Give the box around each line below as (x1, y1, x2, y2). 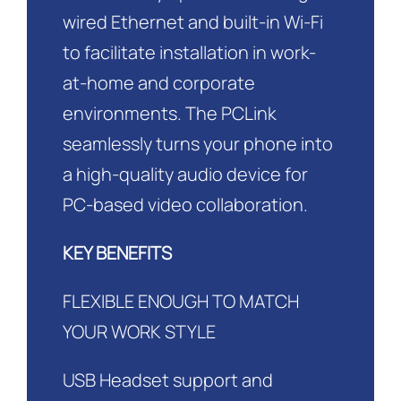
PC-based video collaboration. (62, 192, 308, 218)
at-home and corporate (62, 71, 255, 96)
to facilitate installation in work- (62, 40, 316, 65)
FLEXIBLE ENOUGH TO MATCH (62, 289, 299, 314)
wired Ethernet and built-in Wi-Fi (62, 10, 323, 35)
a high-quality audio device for (62, 162, 308, 187)
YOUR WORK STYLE (62, 320, 216, 345)
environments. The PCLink (62, 101, 277, 126)
